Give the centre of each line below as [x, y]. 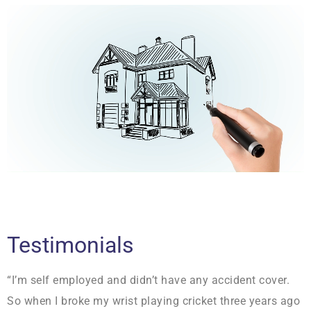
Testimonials [70, 245]
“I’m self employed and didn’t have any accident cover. [148, 280]
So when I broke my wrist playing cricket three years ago [153, 301]
